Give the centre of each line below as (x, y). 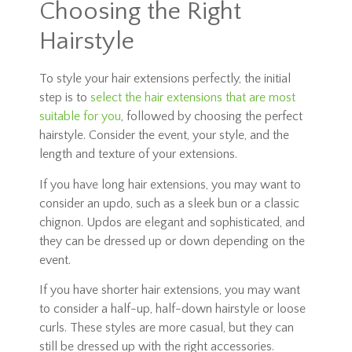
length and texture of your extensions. (138, 154)
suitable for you (80, 117)
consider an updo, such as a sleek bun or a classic (169, 203)
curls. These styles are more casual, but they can (167, 328)
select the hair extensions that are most (193, 98)
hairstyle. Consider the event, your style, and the (164, 136)
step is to (65, 98)
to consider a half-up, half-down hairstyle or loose (172, 309)
